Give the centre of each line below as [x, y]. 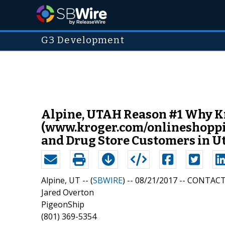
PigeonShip [63, 204]
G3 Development [83, 40]
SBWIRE [108, 180]
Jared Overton [68, 192]
